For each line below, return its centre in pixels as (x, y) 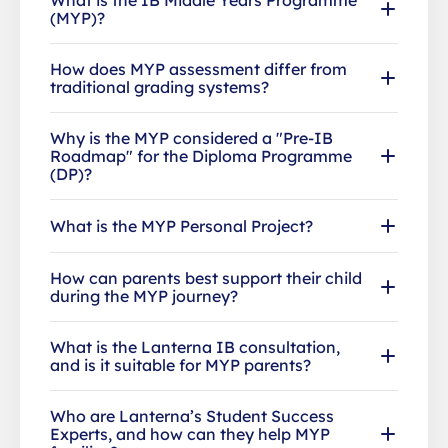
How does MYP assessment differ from (198, 68)
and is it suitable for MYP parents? (180, 364)
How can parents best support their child (206, 277)
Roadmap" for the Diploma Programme (201, 155)
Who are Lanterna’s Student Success (192, 415)
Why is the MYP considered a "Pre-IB (191, 137)
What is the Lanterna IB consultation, (195, 346)
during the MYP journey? (144, 295)
